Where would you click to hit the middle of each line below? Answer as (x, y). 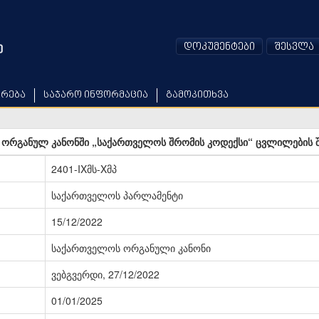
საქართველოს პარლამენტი (117, 195)
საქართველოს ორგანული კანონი (131, 248)
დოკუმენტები (219, 47)
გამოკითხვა (197, 95)
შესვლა (294, 47)
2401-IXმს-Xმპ (84, 169)
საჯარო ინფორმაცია (96, 95)
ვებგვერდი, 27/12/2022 (105, 274)
